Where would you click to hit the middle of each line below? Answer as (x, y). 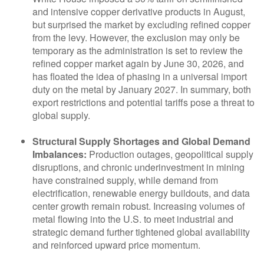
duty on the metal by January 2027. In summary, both (142, 90)
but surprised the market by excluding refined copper (141, 25)
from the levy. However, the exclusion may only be (136, 38)
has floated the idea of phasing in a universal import (140, 77)
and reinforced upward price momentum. (116, 245)
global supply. (61, 115)
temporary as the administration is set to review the (138, 51)
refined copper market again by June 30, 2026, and (138, 64)
